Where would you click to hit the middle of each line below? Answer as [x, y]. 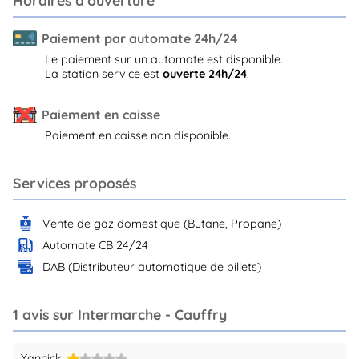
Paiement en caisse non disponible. [138, 135]
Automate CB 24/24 [96, 245]
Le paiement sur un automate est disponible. [164, 59]
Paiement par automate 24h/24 [139, 38]
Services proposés [75, 183]
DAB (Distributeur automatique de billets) [152, 266]
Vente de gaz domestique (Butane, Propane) [162, 223]
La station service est [104, 73]
